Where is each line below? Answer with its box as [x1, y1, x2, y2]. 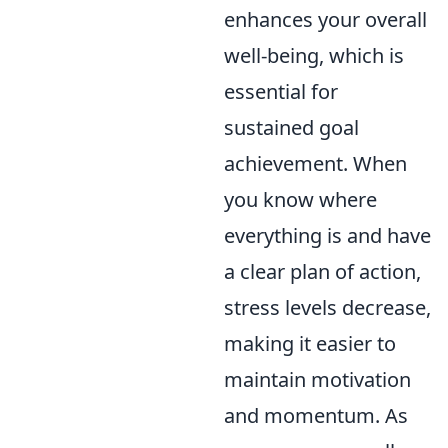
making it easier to [224, 329, 396, 357]
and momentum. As [224, 401, 408, 429]
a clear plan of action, [224, 257, 421, 285]
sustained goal [224, 113, 359, 141]
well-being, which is [224, 41, 404, 69]
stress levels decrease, [224, 293, 431, 321]
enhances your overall [224, 5, 427, 33]
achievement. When [224, 149, 407, 177]
